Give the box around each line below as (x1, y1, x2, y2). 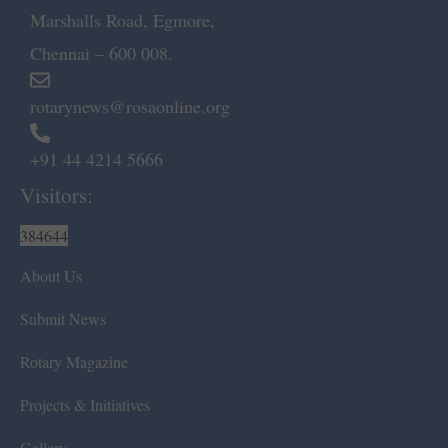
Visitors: (20, 180, 93, 209)
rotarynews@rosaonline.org (30, 93, 230, 118)
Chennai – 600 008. (30, 40, 173, 65)
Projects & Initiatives (20, 393, 150, 415)
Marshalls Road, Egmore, (30, 7, 215, 32)
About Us (20, 264, 82, 286)
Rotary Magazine (20, 350, 128, 372)
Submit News (20, 307, 106, 329)
